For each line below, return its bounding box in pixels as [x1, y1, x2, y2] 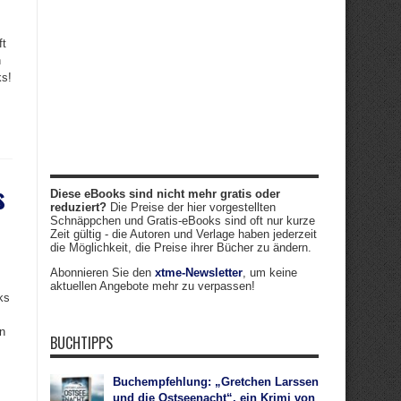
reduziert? [50, 200, 107, 214]
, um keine [243, 266, 297, 279]
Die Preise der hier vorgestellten [107, 200, 276, 214]
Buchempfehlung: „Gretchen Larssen [113, 375, 319, 388]
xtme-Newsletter [155, 266, 243, 279]
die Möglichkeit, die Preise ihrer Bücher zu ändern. [50, 241, 311, 254]
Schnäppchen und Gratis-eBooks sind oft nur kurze [50, 214, 315, 227]
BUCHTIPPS [50, 332, 113, 354]
